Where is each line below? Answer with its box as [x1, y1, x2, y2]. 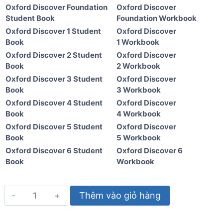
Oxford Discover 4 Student [5, 98, 103, 108]
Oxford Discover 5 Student [5, 122, 103, 132]
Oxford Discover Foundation [5, 2, 108, 12]
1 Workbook [116, 37, 159, 47]
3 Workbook [116, 85, 161, 95]
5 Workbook [116, 133, 161, 143]
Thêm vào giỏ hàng [79, 190, 161, 201]
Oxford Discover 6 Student [5, 146, 103, 156]
